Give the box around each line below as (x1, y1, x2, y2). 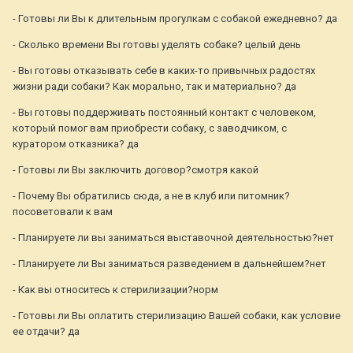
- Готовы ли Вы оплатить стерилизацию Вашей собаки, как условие (13, 310, 340, 322)
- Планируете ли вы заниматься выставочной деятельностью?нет (13, 232, 334, 244)
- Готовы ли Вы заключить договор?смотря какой (13, 164, 258, 176)
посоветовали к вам (13, 206, 113, 218)
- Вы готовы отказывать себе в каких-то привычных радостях (13, 65, 315, 77)
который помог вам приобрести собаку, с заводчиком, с (13, 122, 287, 135)
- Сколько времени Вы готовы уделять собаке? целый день (13, 39, 301, 51)
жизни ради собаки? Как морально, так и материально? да (13, 80, 296, 93)
